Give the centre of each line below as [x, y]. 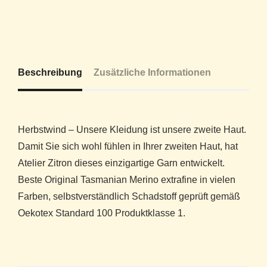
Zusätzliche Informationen [152, 72]
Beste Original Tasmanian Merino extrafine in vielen [127, 179]
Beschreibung [50, 72]
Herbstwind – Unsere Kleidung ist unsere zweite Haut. [132, 129]
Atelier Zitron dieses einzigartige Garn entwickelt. [121, 163]
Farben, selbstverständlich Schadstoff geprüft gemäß [129, 196]
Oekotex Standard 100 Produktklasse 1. [102, 213]
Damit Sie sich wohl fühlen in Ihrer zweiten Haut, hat [128, 146]
